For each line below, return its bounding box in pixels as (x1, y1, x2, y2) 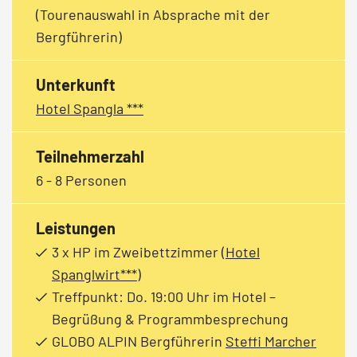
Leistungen (36, 218, 116, 237)
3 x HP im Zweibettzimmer (52, 242, 222, 261)
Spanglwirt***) (52, 265, 141, 283)
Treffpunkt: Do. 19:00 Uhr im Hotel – (52, 287, 276, 305)
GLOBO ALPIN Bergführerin (52, 331, 226, 350)
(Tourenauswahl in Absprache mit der (36, 5, 270, 23)
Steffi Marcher (226, 331, 316, 350)
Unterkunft (36, 74, 116, 94)
